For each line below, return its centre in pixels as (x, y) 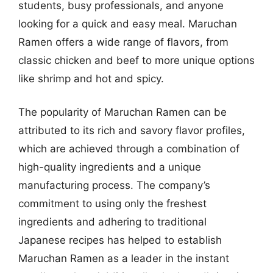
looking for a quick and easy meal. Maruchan (128, 23)
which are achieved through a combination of (129, 149)
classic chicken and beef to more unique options (136, 60)
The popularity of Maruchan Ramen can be (122, 112)
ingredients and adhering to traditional (112, 222)
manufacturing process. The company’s (114, 185)
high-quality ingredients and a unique (110, 167)
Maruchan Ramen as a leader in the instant (124, 258)
